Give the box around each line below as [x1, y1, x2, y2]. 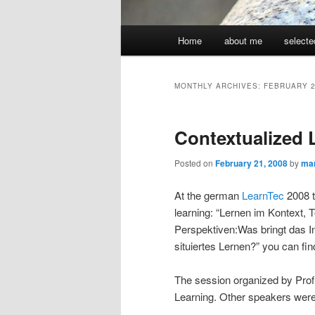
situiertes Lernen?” [174, 238, 262, 253]
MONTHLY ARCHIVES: [174, 81, 264, 91]
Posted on [174, 157, 215, 169]
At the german [174, 187, 242, 202]
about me [224, 34, 262, 48]
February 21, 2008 [215, 157, 288, 170]
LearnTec [242, 187, 284, 202]
